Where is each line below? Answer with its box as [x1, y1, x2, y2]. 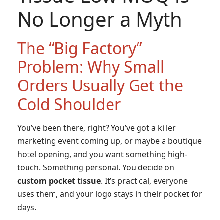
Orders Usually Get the [17, 74, 183, 96]
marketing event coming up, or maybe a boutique [17, 135, 202, 146]
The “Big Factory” [17, 37, 142, 58]
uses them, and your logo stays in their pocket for [17, 188, 202, 199]
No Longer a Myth [17, 5, 182, 32]
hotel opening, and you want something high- [17, 148, 187, 160]
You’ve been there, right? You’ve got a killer [17, 122, 176, 133]
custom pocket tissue [17, 175, 101, 186]
